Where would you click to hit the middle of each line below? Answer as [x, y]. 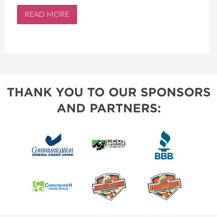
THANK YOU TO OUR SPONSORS [108, 93]
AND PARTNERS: [108, 108]
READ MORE [47, 14]
